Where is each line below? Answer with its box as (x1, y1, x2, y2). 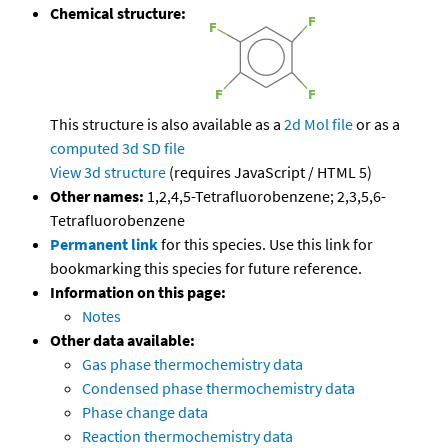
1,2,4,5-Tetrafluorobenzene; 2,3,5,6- (144, 186, 386, 207)
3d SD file (122, 138, 185, 159)
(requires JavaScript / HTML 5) (166, 162, 372, 183)
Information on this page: (50, 282, 226, 303)
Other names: (50, 186, 144, 207)
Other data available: (50, 330, 195, 351)
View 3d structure (50, 162, 166, 183)
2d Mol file (284, 114, 353, 135)
